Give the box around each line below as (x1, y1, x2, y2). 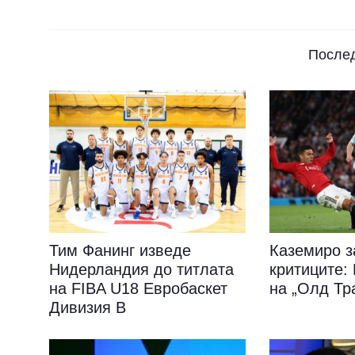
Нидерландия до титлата (49, 261, 234, 278)
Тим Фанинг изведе (49, 242, 191, 259)
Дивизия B (49, 299, 126, 316)
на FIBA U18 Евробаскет (49, 280, 227, 297)
